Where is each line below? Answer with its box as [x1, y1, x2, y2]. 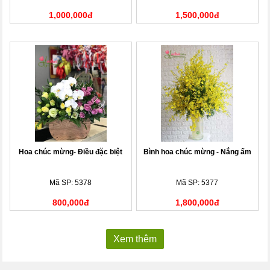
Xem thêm [113, 233, 157, 244]
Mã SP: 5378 [49, 178, 92, 187]
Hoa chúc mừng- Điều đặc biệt [19, 147, 123, 156]
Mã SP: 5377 [176, 178, 219, 187]
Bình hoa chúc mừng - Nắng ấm [143, 147, 251, 156]
